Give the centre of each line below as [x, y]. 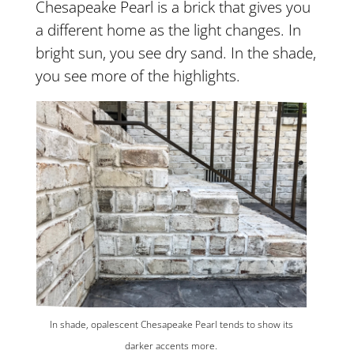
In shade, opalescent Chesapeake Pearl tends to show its [171, 325]
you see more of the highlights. [137, 75]
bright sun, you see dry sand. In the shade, [175, 52]
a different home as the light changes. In [168, 29]
